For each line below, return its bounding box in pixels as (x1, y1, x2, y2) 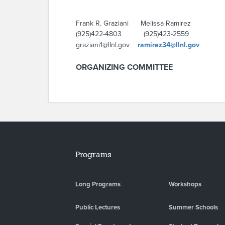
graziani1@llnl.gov (76, 41, 138, 49)
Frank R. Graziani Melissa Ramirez (76, 19, 191, 28)
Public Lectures (75, 203, 120, 211)
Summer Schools (168, 203, 218, 211)
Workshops (168, 180, 201, 188)
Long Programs (75, 180, 121, 188)
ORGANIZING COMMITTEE (76, 62, 173, 72)
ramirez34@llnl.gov (138, 41, 199, 49)
